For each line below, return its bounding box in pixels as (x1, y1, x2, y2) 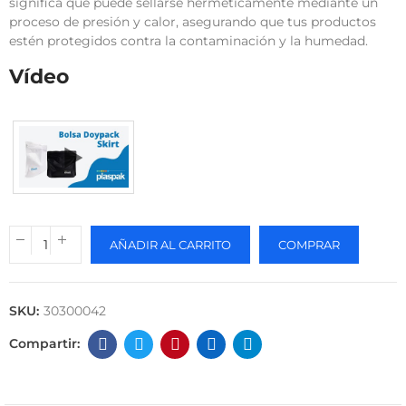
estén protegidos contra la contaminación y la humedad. (9, 32, 368, 49)
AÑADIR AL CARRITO (110, 237, 231, 252)
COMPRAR (278, 237, 340, 252)
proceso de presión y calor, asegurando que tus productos (9, 13, 376, 30)
